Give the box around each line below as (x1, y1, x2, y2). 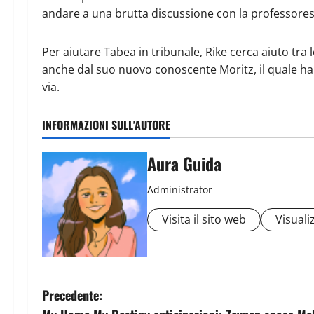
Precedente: (42, 285, 102, 304)
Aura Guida (147, 150, 221, 176)
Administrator (147, 182, 212, 196)
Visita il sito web (162, 211, 246, 227)
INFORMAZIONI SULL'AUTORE (42, 116, 170, 133)
